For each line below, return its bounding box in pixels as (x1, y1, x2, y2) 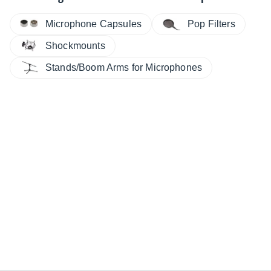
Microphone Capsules (45, 18, 142, 29)
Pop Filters (188, 18, 235, 29)
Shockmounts (45, 40, 105, 51)
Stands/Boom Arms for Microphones (45, 62, 203, 73)
